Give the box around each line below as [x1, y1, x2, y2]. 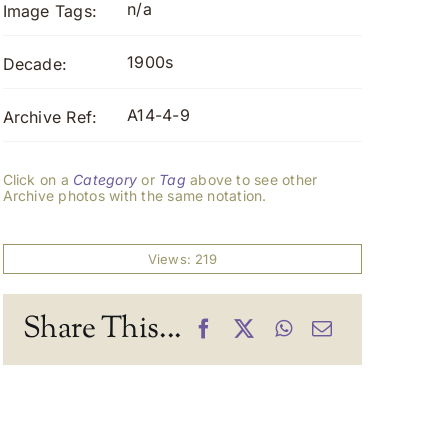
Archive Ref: [2, 107, 98, 127]
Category [73, 171, 138, 188]
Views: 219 [147, 251, 217, 267]
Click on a [2, 171, 74, 188]
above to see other [185, 171, 318, 188]
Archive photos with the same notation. [2, 187, 267, 204]
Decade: [2, 54, 68, 74]
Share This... [22, 307, 182, 351]
